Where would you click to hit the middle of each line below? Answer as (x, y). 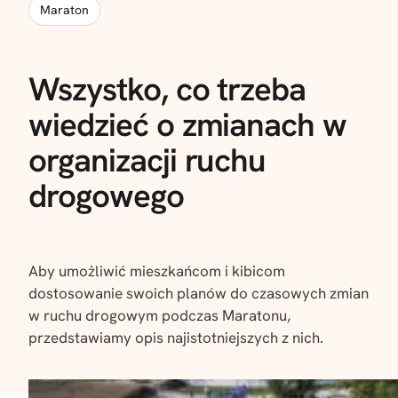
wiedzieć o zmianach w (188, 124)
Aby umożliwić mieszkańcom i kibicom (157, 271)
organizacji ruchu (147, 159)
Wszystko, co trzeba (167, 88)
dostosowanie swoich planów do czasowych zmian (199, 294)
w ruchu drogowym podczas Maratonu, (159, 316)
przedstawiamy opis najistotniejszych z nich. (176, 338)
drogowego (106, 195)
